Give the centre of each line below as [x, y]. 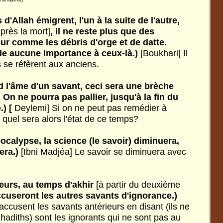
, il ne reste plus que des [102, 31]
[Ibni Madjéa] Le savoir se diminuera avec [104, 152]
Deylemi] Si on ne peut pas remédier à [89, 108]
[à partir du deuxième [138, 185]
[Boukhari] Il [164, 53]
